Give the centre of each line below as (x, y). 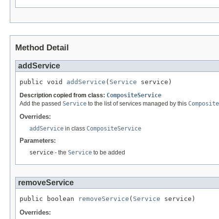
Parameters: (38, 141)
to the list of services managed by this (137, 103)
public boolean (49, 199)
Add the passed (41, 103)
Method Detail (42, 48)
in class (75, 129)
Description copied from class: (63, 95)
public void (43, 82)
